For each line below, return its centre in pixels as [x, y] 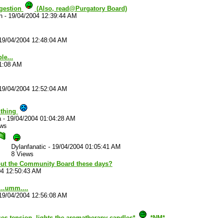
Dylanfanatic [29, 147]
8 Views [22, 154]
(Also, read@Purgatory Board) [81, 9]
